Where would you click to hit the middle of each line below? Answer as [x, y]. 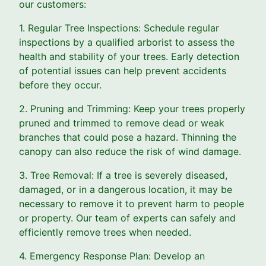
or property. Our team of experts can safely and [127, 218]
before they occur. [60, 85]
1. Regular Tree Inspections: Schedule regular [119, 28]
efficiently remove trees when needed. [105, 232]
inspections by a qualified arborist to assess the [127, 42]
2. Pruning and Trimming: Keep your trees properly [132, 109]
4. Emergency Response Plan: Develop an [112, 256]
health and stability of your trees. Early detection [129, 57]
